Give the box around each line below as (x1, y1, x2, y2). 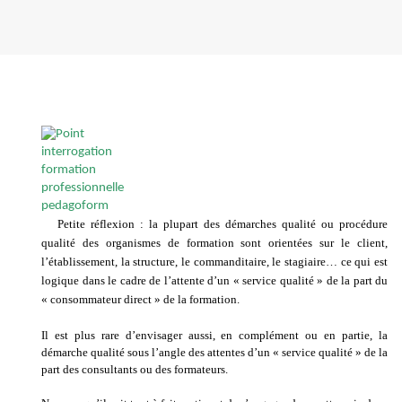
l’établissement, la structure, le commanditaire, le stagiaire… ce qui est (41, 255, 388, 269)
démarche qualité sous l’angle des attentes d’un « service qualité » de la (41, 345, 388, 360)
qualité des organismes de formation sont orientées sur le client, (41, 236, 388, 250)
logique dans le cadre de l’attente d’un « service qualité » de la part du (41, 274, 388, 288)
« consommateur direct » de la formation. (41, 293, 240, 307)
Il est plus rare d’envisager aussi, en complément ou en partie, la (41, 328, 388, 343)
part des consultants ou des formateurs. (41, 363, 228, 377)
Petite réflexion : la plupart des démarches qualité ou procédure (57, 217, 388, 232)
